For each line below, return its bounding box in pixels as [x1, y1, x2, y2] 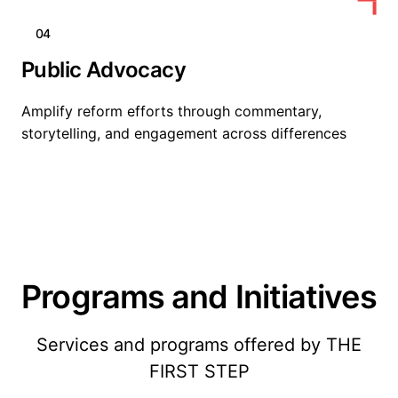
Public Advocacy [21, 57, 186, 83]
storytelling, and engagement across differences [21, 124, 346, 142]
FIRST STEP [148, 361, 250, 382]
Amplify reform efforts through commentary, [21, 102, 322, 120]
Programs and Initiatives [21, 277, 377, 316]
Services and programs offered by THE [36, 334, 362, 355]
